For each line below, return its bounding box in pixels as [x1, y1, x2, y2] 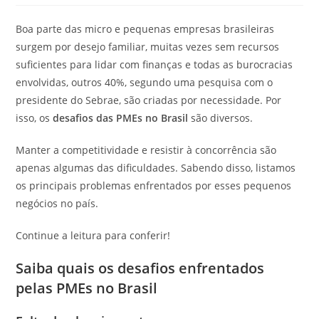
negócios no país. [16, 197, 102, 210]
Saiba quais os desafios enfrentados [16, 258, 265, 278]
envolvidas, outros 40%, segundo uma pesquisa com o [16, 75, 273, 89]
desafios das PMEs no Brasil [53, 111, 189, 125]
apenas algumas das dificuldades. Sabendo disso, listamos [16, 161, 296, 174]
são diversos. [188, 111, 256, 125]
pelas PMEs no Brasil [16, 278, 162, 298]
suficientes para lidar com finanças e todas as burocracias [16, 58, 293, 71]
